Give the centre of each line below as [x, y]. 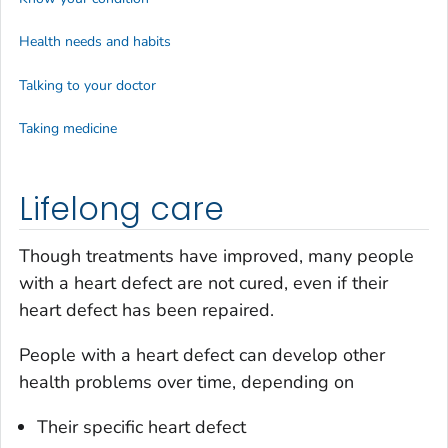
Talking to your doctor [87, 85]
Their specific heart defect [141, 427]
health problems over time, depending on [186, 382]
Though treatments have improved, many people [216, 256]
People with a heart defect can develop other [202, 355]
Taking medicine [68, 128]
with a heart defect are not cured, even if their [203, 283]
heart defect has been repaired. [146, 310]
